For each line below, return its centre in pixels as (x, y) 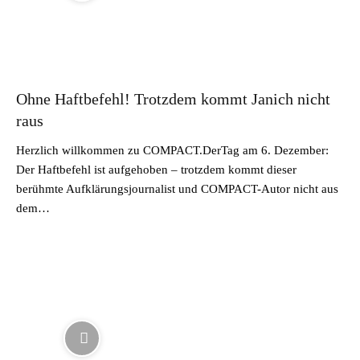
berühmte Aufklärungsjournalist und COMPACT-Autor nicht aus (177, 188)
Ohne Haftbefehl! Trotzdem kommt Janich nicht (173, 98)
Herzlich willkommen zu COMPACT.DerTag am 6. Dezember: (172, 150)
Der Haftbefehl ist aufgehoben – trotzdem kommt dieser (156, 169)
